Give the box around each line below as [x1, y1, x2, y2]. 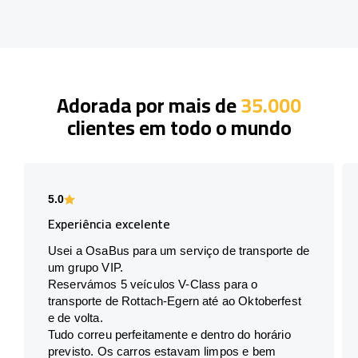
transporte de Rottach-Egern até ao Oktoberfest [48, 293, 301, 308]
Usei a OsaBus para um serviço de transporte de [48, 243, 309, 257]
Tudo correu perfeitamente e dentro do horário [48, 327, 291, 341]
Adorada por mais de [57, 86, 241, 124]
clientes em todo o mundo [66, 108, 292, 146]
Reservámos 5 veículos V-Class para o [48, 276, 258, 291]
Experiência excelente [48, 211, 170, 236]
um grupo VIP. [48, 260, 123, 274]
